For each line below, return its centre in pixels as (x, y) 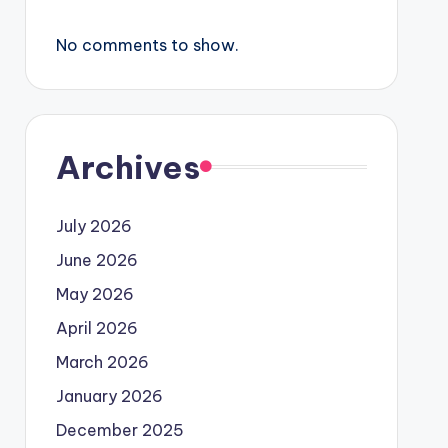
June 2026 (96, 260)
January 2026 (109, 396)
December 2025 (119, 430)
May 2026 (94, 294)
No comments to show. (147, 45)
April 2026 (96, 328)
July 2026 (93, 226)
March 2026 (102, 362)
